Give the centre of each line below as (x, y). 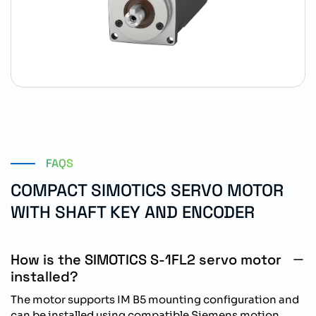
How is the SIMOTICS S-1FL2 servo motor (146, 260)
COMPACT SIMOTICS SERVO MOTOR (147, 190)
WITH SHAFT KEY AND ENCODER (133, 212)
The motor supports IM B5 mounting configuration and (155, 299)
